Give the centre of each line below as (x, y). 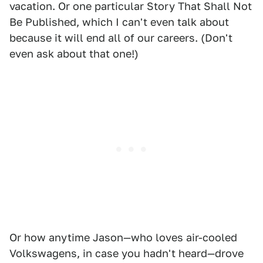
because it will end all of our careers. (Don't (121, 38)
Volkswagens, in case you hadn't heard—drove (127, 254)
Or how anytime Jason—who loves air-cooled (123, 238)
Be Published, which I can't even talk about (119, 22)
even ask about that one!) (74, 54)
